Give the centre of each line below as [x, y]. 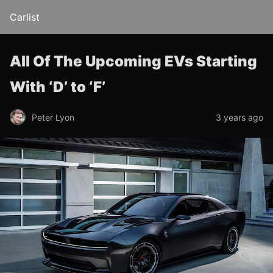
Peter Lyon [53, 117]
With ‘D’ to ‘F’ [58, 87]
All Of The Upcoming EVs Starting [133, 61]
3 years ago [239, 117]
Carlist [25, 17]
